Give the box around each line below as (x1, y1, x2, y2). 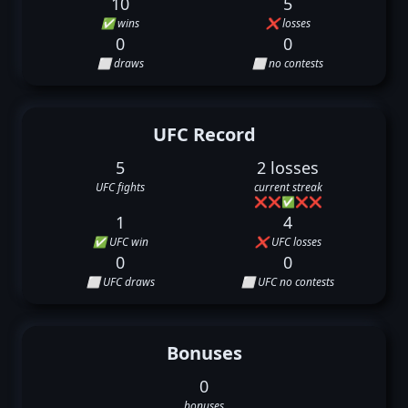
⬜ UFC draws (86, 274, 155, 290)
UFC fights (96, 179, 145, 195)
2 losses (257, 157, 319, 178)
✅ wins (101, 15, 139, 31)
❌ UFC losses (254, 234, 321, 250)
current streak (253, 179, 322, 195)
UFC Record (152, 122, 256, 147)
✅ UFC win (92, 234, 148, 250)
